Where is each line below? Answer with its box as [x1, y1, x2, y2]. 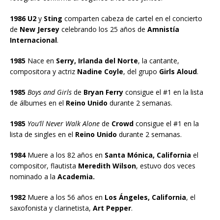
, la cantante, [138, 55, 179, 65]
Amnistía [147, 24, 179, 34]
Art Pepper [91, 203, 131, 213]
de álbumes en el [10, 98, 66, 108]
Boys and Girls [26, 87, 72, 97]
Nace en [26, 55, 56, 65]
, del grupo [123, 66, 157, 76]
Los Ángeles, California [105, 192, 186, 202]
